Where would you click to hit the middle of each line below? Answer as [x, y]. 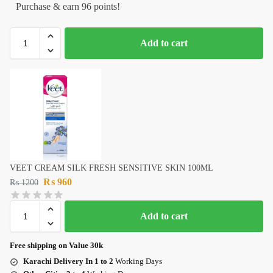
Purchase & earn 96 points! [68, 7]
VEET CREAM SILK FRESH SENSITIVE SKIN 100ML [112, 168]
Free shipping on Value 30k [56, 245]
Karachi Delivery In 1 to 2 [68, 261]
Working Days [138, 261]
